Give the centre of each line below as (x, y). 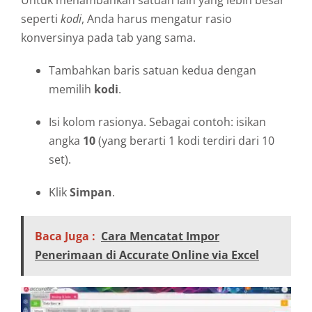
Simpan (91, 192)
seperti (41, 18)
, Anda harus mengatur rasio (157, 18)
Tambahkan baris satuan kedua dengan (153, 70)
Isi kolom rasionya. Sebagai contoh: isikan (157, 122)
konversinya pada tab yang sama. (108, 37)
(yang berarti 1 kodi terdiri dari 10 (185, 140)
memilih (71, 89)
